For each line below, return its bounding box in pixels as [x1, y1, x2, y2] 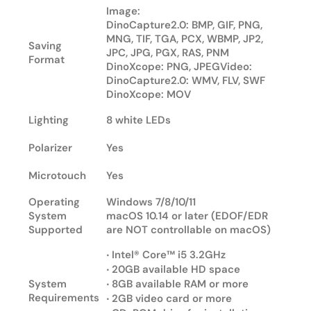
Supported [28, 222, 83, 237]
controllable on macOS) [148, 222, 271, 237]
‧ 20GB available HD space [106, 262, 240, 276]
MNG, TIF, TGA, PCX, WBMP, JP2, [106, 31, 263, 46]
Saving [28, 38, 62, 53]
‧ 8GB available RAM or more [106, 276, 249, 291]
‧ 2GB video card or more [106, 291, 232, 305]
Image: [106, 3, 140, 18]
